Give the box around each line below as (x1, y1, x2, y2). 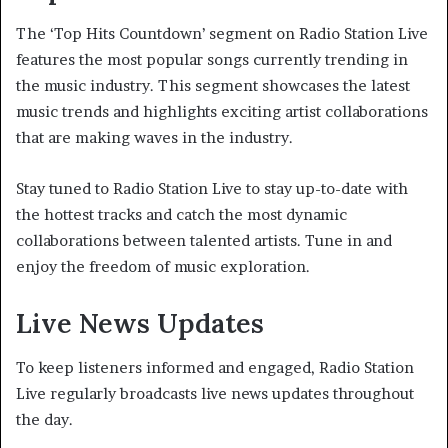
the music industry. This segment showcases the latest (16, 75, 410, 95)
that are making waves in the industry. (16, 127, 293, 147)
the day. (16, 410, 73, 430)
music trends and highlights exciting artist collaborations (16, 101, 428, 121)
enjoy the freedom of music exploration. (16, 256, 310, 276)
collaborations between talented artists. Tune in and (16, 230, 392, 250)
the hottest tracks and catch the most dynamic (16, 204, 347, 224)
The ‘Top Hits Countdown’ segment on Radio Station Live (16, 23, 428, 43)
